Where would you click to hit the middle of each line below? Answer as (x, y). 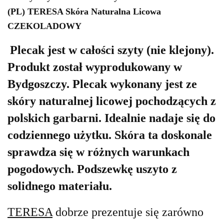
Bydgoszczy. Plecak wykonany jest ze (102, 84)
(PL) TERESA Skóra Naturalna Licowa (84, 11)
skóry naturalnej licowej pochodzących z (112, 101)
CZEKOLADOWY (44, 26)
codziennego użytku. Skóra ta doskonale (110, 135)
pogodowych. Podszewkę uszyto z (92, 169)
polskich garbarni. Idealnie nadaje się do (111, 118)
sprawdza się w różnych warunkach (98, 152)
